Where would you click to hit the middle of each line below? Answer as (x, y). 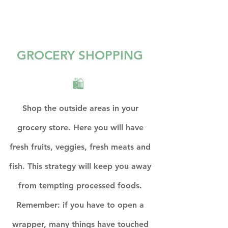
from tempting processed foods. (81, 186)
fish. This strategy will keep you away (81, 166)
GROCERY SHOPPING (81, 55)
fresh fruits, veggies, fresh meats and (81, 147)
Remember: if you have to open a (81, 205)
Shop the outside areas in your (81, 108)
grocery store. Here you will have (81, 127)
